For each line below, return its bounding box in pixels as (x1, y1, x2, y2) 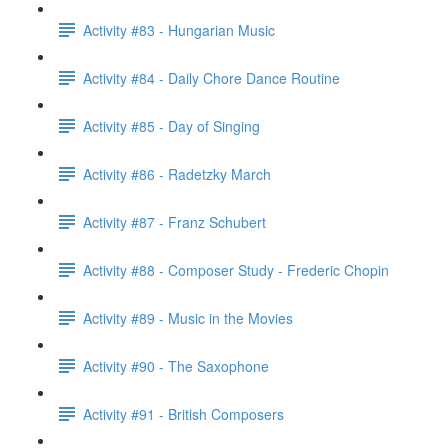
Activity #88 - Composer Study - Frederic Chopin (83, 259, 389, 280)
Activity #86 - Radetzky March (83, 163, 271, 184)
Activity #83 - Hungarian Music (83, 19, 275, 40)
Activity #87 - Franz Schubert (83, 211, 266, 232)
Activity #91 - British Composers (83, 403, 284, 424)
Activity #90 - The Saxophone (83, 355, 269, 376)
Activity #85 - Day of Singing (83, 115, 260, 136)
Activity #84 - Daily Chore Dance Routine (83, 67, 340, 88)
